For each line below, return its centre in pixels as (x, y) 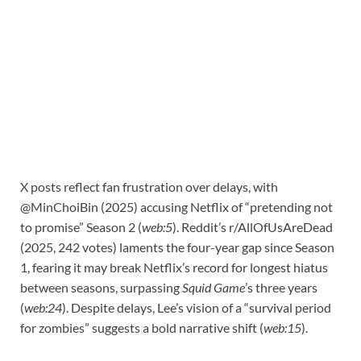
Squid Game (214, 288)
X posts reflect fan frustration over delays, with (149, 187)
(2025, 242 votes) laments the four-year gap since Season (177, 247)
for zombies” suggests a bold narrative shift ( (142, 328)
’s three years (281, 288)
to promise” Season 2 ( (81, 227)
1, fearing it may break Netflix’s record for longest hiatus (174, 268)
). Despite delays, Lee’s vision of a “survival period (197, 308)
